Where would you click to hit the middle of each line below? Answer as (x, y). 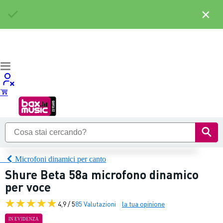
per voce (28, 187)
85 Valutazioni (96, 203)
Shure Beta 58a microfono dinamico (102, 174)
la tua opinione (143, 203)
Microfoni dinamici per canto (60, 159)
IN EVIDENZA (24, 219)
